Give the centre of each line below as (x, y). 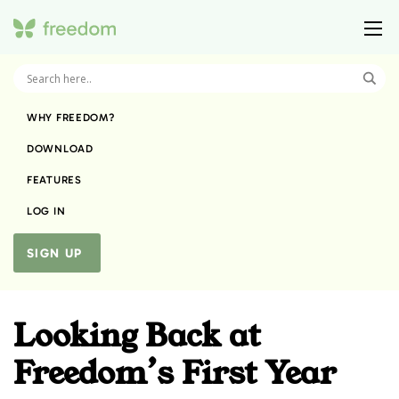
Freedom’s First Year (175, 374)
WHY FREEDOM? (71, 117)
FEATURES (54, 179)
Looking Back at (137, 336)
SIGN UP (55, 254)
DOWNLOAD (60, 148)
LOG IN (46, 211)
